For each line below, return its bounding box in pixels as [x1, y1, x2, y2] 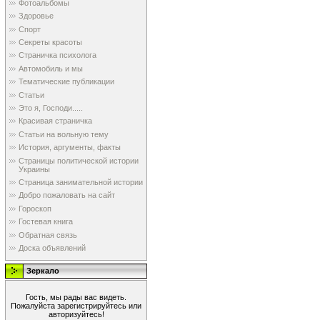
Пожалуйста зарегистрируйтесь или [11, 301, 141, 310]
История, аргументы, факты [19, 143, 121, 152]
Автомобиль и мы [19, 64, 83, 73]
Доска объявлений [19, 243, 86, 252]
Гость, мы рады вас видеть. [26, 293, 126, 301]
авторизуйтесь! [48, 310, 104, 319]
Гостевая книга [19, 217, 73, 226]
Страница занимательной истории [19, 177, 143, 186]
